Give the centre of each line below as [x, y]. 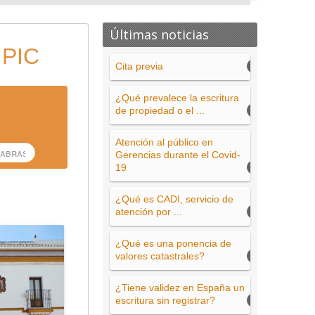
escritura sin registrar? [165, 300]
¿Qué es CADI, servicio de [174, 199]
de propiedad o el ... [160, 110]
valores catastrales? [160, 256]
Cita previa [139, 66]
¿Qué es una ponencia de [173, 243]
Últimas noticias [159, 34]
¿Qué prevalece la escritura [177, 98]
